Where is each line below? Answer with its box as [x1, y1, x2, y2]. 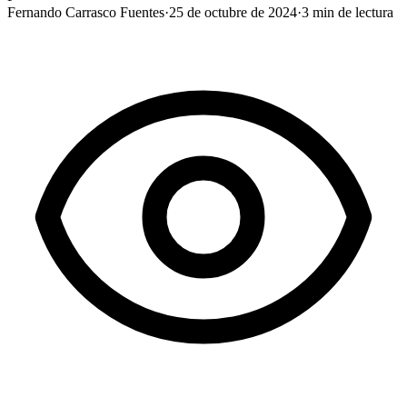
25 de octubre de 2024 [169, 4, 297, 20]
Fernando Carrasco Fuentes [7, 4, 164, 20]
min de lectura [309, 4, 393, 20]
